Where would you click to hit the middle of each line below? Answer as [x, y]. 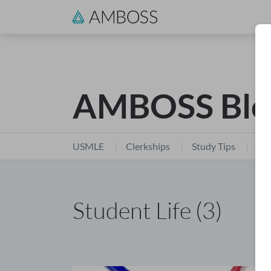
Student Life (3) [147, 210]
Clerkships [148, 146]
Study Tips [214, 146]
